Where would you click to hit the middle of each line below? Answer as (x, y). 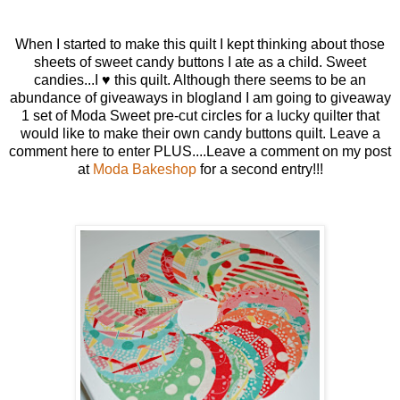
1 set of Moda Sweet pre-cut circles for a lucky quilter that (200, 115)
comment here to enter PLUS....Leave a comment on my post (200, 151)
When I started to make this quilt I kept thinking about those (200, 44)
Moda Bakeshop (144, 169)
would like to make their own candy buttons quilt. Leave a (200, 133)
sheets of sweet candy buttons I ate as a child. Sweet (200, 62)
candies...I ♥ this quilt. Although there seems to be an (200, 79)
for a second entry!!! (259, 169)
